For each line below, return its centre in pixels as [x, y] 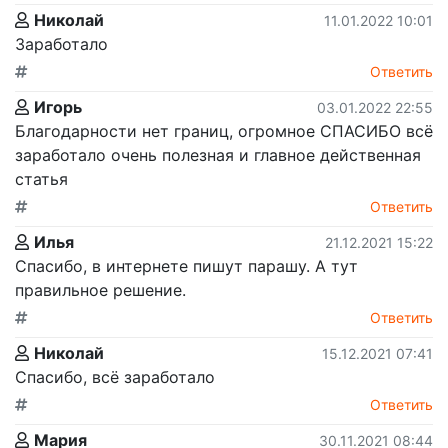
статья [41, 178]
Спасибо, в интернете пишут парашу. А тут [186, 265]
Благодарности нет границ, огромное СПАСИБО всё [224, 130]
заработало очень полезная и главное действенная [218, 154]
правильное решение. [100, 289]
